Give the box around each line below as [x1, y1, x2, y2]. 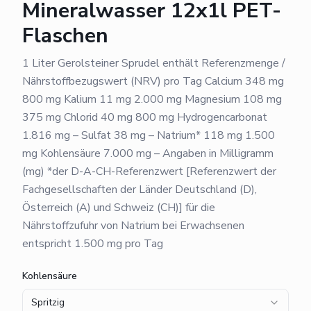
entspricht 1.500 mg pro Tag [22, 235, 163, 251]
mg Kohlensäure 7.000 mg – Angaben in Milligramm [22, 145, 274, 161]
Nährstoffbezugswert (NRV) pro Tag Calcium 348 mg [22, 73, 284, 89]
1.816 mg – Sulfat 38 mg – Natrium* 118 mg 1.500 [22, 127, 275, 143]
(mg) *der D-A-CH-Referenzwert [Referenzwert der [22, 163, 276, 179]
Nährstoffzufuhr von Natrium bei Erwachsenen [22, 217, 244, 233]
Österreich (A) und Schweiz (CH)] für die [22, 199, 215, 215]
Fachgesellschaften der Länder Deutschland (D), [22, 181, 257, 197]
